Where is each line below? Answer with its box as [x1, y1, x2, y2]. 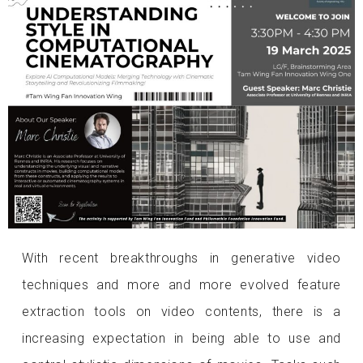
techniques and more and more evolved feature [22, 276, 341, 293]
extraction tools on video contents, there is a [22, 303, 341, 319]
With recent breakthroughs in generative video [22, 250, 341, 266]
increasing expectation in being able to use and [22, 330, 341, 346]
